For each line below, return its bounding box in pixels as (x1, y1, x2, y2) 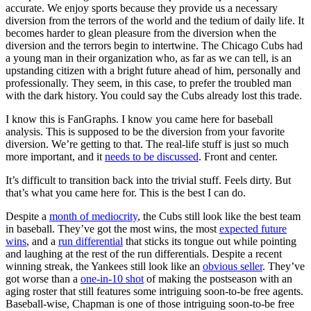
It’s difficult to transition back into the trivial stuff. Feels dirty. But (6, 174, 291, 186)
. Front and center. (199, 150, 278, 162)
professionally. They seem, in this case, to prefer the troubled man (6, 76, 292, 89)
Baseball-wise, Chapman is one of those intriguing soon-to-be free (6, 297, 294, 310)
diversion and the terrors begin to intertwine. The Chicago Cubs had (6, 39, 303, 51)
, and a (26, 235, 58, 247)
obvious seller (203, 260, 262, 272)
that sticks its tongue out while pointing (123, 235, 296, 247)
